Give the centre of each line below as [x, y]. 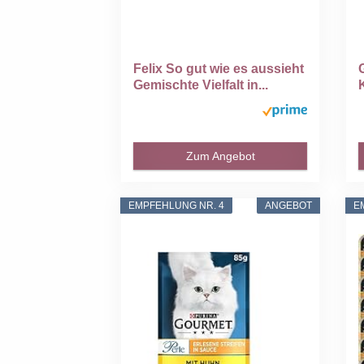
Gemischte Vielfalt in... [201, 85]
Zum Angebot [220, 156]
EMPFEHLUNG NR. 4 [177, 206]
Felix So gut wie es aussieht [219, 69]
